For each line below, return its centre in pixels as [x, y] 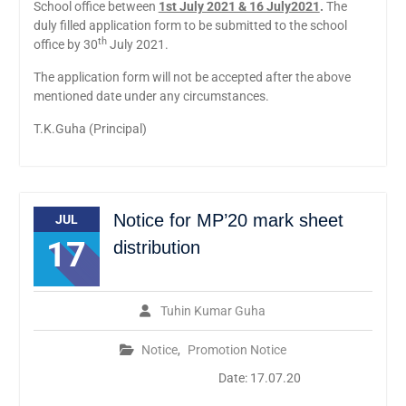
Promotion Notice [237, 350]
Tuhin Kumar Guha [213, 311]
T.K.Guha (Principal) [90, 129]
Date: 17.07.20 [167, 378]
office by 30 [65, 45]
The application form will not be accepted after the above [192, 77]
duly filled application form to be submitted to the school [190, 26]
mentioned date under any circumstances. [151, 97]
